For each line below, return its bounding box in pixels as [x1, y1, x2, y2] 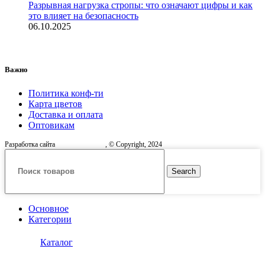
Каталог [40, 237, 73, 247]
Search [172, 167, 196, 176]
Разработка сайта [5, 140, 57, 148]
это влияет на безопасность [28, 11, 138, 21]
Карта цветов [28, 98, 82, 109]
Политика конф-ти [28, 88, 104, 98]
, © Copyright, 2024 [105, 140, 162, 148]
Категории [28, 214, 72, 224]
